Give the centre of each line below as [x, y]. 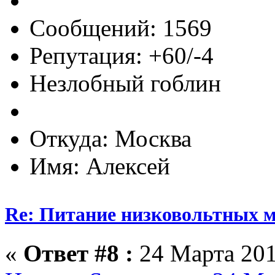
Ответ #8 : [78, 254]
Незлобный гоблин [125, 83]
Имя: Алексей [100, 166]
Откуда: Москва [110, 138]
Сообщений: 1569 [121, 28]
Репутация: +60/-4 [122, 55]
